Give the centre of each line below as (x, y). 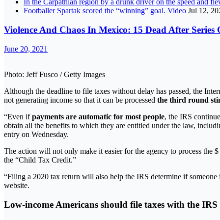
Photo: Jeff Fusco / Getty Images (55, 74)
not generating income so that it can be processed (81, 100)
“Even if (17, 116)
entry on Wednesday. (36, 134)
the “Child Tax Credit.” (40, 160)
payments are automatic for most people (97, 116)
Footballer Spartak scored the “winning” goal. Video (106, 11)
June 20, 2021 (26, 49)
